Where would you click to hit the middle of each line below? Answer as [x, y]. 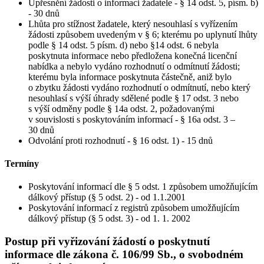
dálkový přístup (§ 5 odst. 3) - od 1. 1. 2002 [109, 219]
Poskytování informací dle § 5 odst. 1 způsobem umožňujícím [143, 187]
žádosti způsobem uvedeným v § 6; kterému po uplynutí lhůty [143, 34]
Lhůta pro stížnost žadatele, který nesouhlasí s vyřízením [133, 24]
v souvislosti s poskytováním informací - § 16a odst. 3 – [132, 119]
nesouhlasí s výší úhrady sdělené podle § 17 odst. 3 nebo [133, 98]
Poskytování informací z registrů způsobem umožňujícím [134, 208]
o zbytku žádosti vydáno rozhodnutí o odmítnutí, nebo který [139, 87]
